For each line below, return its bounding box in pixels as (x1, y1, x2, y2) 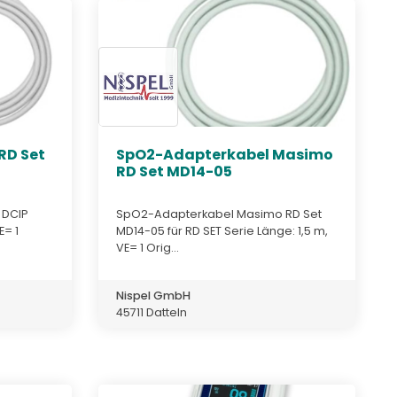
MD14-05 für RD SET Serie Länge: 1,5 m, (116, 222, 328, 238)
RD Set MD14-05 (116, 161, 232, 183)
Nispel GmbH (116, 287, 191, 303)
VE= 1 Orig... (116, 239, 179, 255)
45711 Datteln (116, 304, 187, 320)
